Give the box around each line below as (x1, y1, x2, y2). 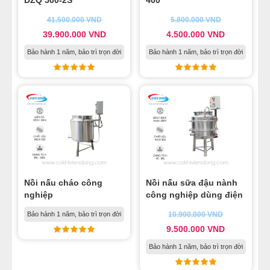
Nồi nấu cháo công (24, 178, 102, 188)
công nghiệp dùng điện (145, 190, 243, 200)
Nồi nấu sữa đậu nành (145, 178, 237, 188)
